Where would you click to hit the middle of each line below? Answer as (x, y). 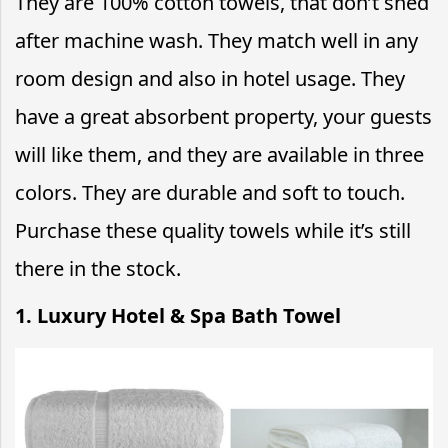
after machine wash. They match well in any (216, 40)
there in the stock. (98, 268)
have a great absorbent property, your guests (223, 116)
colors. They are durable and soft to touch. (210, 192)
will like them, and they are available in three (219, 154)
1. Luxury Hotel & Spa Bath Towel (178, 315)
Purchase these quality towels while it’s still (213, 230)
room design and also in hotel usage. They (210, 78)
